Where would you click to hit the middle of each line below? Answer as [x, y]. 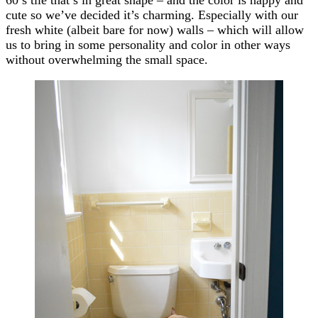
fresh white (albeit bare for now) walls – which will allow [155, 29]
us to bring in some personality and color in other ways [148, 44]
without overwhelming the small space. [107, 59]
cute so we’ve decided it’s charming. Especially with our [152, 15]
